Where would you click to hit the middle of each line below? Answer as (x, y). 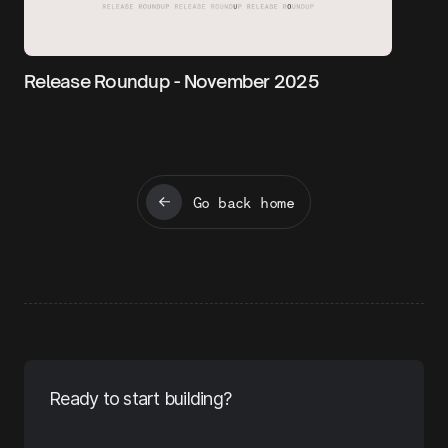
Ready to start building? (140, 398)
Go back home (243, 201)
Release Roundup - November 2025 (171, 81)
